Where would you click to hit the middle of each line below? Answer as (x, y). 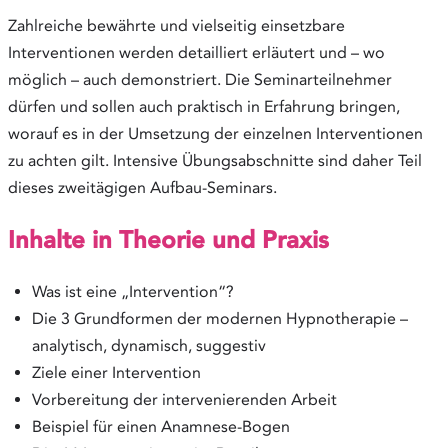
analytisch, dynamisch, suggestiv (149, 345)
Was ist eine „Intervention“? (133, 291)
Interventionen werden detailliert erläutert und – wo (196, 53)
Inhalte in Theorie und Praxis (168, 239)
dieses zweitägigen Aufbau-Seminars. (142, 188)
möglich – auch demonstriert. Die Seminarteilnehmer (200, 80)
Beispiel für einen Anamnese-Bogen (161, 426)
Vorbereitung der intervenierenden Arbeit (184, 399)
